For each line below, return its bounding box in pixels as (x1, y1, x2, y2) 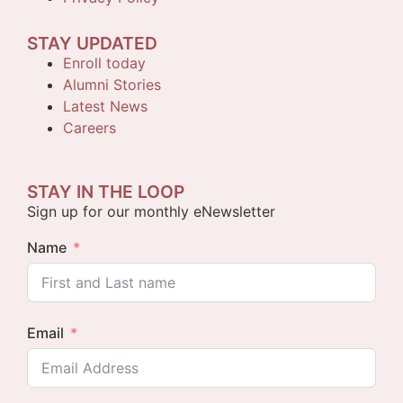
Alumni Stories (63, 76, 161, 94)
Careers (63, 119, 116, 137)
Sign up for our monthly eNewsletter (27, 202, 275, 220)
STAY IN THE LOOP (27, 181, 184, 202)
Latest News (63, 97, 148, 115)
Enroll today (63, 54, 146, 72)
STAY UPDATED (27, 32, 157, 54)
